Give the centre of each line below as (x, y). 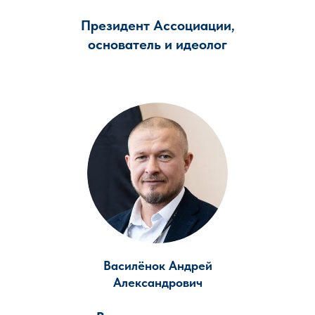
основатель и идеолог (157, 44)
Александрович (157, 282)
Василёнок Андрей (157, 265)
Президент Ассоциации (156, 25)
